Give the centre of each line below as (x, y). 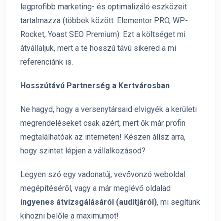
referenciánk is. (47, 62)
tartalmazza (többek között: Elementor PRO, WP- (104, 21)
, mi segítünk (179, 202)
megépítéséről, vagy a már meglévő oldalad (95, 188)
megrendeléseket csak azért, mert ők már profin (103, 123)
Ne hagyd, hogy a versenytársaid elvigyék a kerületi (109, 110)
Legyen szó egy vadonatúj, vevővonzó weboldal (103, 175)
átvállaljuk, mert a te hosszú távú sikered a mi (98, 48)
